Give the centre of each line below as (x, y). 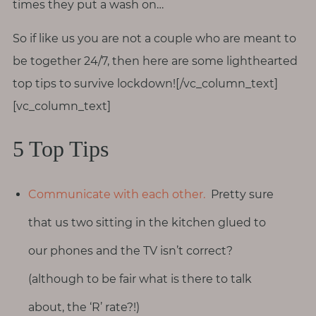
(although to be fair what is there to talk (140, 279)
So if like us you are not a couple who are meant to (154, 38)
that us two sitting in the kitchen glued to (147, 222)
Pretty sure (240, 194)
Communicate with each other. (117, 194)
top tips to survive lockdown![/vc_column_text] (145, 83)
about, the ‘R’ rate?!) (84, 307)
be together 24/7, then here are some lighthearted (155, 61)
